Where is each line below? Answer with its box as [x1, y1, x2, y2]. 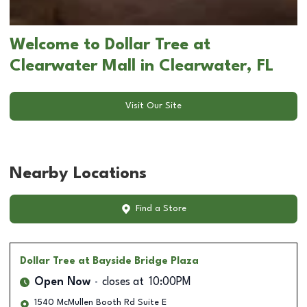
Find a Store [135, 204, 186, 214]
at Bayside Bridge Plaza [78, 256, 199, 266]
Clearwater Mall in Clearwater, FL [10, 58, 273, 75]
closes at [102, 276, 144, 288]
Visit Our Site [125, 101, 182, 111]
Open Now [34, 276, 90, 288]
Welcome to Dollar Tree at [10, 36, 210, 53]
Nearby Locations [10, 165, 147, 182]
